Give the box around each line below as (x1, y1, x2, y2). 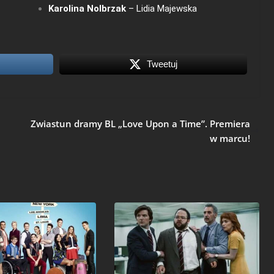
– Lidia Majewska (125, 2, 197, 14)
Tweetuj (146, 58, 177, 69)
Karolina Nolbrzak (48, 2, 126, 14)
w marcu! (209, 131, 250, 144)
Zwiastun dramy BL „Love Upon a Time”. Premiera (30, 117, 250, 130)
